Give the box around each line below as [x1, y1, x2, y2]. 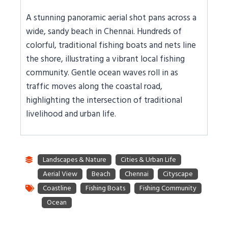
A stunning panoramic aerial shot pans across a [26, 11, 196, 25]
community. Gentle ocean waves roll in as [26, 66, 178, 80]
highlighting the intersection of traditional [26, 93, 182, 108]
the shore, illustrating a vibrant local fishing [26, 52, 185, 67]
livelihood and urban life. [26, 107, 116, 122]
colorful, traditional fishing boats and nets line [26, 38, 196, 53]
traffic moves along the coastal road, [26, 79, 162, 94]
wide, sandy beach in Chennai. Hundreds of [26, 24, 182, 39]
